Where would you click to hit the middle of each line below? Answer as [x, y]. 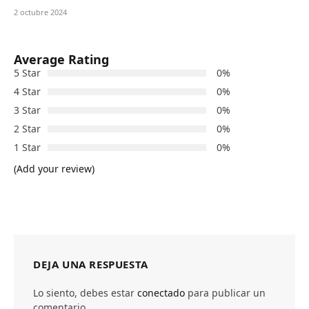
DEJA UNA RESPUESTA [91, 265]
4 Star [27, 92]
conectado [161, 293]
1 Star [27, 148]
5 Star [27, 73]
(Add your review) [54, 169]
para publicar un [225, 293]
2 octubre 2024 [40, 12]
